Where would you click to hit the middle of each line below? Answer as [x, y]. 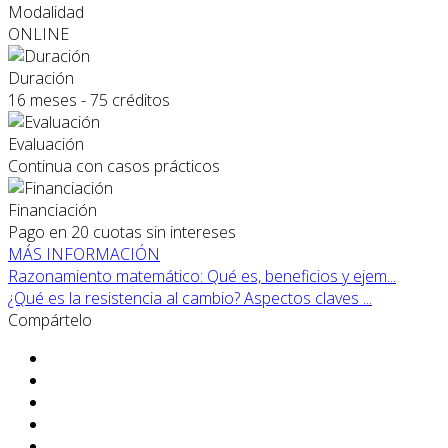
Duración [41, 78]
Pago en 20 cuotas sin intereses [122, 232]
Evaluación [46, 144]
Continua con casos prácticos [114, 166]
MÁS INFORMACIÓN [84, 254]
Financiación [52, 210]
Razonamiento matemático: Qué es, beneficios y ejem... [202, 276]
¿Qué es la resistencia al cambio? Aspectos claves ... [190, 298]
